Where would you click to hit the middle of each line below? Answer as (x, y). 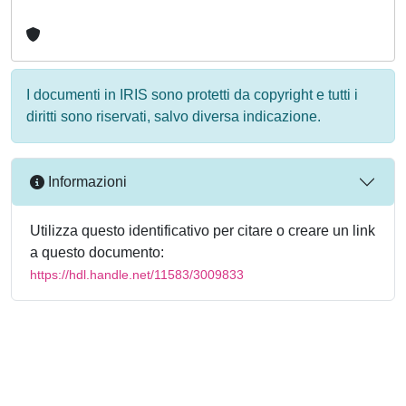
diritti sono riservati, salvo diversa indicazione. (174, 116)
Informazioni (86, 182)
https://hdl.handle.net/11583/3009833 (137, 274)
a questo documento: (97, 252)
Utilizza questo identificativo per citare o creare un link (203, 230)
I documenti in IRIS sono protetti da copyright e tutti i (192, 94)
